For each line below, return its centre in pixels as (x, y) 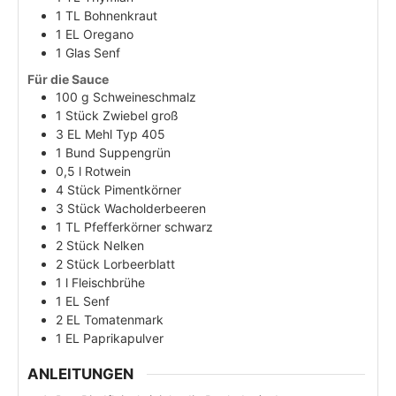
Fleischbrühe (108, 282)
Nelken (124, 245)
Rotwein (108, 171)
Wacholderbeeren (155, 208)
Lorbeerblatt (139, 263)
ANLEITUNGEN (80, 374)
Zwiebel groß (141, 115)
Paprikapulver (123, 338)
